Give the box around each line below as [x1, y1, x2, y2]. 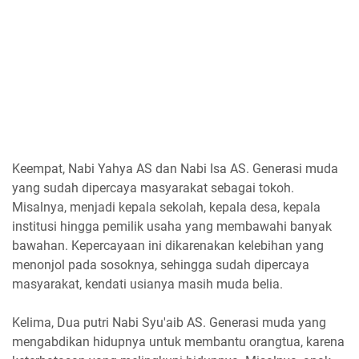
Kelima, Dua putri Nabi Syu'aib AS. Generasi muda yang [12, 314, 326, 330]
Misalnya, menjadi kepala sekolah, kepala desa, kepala [12, 199, 321, 215]
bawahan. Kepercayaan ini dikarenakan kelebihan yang [12, 237, 324, 253]
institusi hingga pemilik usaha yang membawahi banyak [12, 218, 332, 234]
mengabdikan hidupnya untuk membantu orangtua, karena [12, 333, 345, 349]
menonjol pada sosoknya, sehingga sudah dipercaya [12, 256, 309, 272]
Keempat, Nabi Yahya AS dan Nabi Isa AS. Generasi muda [12, 160, 338, 176]
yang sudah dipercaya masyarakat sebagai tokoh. [12, 179, 294, 196]
